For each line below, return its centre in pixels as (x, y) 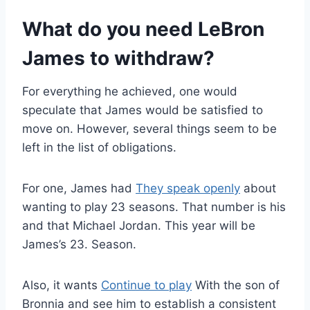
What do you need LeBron (143, 29)
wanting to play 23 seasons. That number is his (154, 207)
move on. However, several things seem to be (149, 129)
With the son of (236, 285)
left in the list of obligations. (99, 148)
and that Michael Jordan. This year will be (139, 226)
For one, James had (79, 189)
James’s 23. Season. (79, 245)
